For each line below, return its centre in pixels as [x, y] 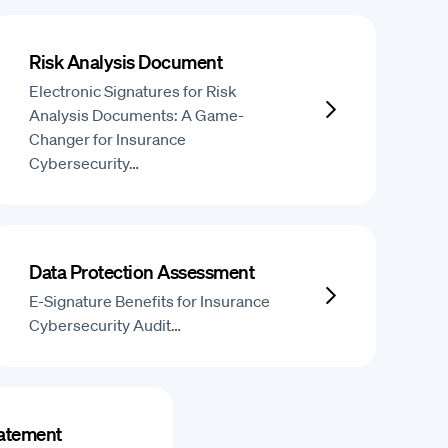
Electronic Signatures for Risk [133, 91]
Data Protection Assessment [142, 271]
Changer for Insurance [108, 139]
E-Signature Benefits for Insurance [150, 301]
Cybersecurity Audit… [105, 325]
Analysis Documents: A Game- [137, 115]
